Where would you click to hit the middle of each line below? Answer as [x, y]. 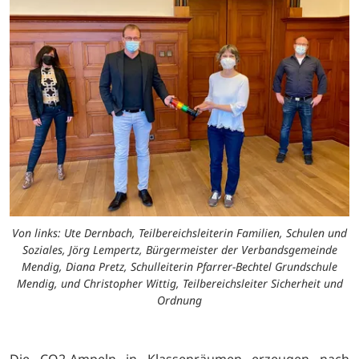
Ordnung [179, 301]
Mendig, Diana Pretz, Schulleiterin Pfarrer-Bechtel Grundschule [179, 267]
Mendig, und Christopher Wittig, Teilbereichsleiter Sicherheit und [179, 284]
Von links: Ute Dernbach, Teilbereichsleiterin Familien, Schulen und [179, 233]
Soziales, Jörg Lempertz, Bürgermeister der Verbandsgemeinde [179, 250]
